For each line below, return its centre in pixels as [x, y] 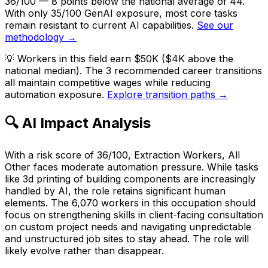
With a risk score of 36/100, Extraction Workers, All [122, 155]
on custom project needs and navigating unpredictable [128, 226]
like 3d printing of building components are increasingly [130, 179]
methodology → [41, 37]
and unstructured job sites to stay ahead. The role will [127, 238]
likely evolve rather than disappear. [84, 250]
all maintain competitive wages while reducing [108, 82]
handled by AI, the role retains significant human [115, 191]
